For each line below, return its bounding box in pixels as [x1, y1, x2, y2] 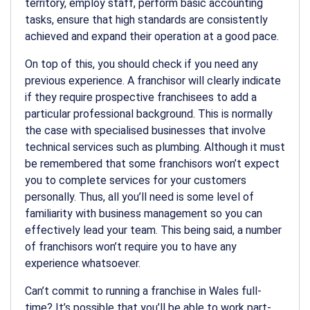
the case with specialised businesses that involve [25, 123, 266, 137]
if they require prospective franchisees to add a [25, 90, 257, 104]
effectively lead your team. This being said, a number [25, 223, 282, 237]
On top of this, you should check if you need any [25, 57, 258, 71]
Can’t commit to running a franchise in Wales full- [25, 284, 262, 298]
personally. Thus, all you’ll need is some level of [25, 190, 254, 203]
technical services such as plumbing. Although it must [25, 140, 285, 154]
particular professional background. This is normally [25, 107, 273, 120]
